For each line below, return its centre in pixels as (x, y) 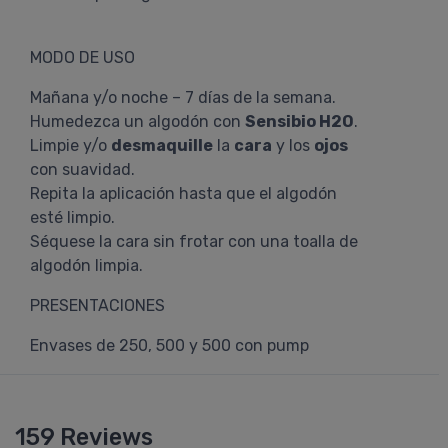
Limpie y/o (70, 145)
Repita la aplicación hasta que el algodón (183, 193)
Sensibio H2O (299, 121)
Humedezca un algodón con (137, 121)
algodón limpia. (86, 265)
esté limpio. (72, 217)
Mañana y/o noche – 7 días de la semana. (183, 97)
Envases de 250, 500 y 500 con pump (169, 345)
